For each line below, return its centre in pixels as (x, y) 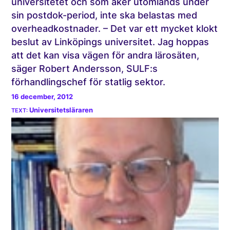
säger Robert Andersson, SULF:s (85, 69)
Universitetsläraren (61, 110)
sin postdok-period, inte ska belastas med (104, 15)
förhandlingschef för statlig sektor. (89, 82)
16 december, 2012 (42, 97)
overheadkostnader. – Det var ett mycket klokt (115, 29)
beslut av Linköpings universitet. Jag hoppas (110, 42)
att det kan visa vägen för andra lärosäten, (106, 55)
